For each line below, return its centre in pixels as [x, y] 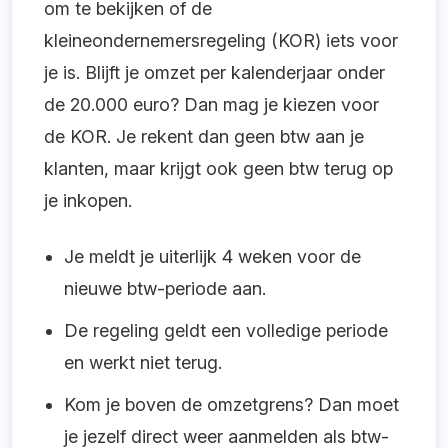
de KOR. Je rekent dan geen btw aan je [204, 136]
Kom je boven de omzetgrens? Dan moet [231, 404]
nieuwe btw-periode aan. [165, 288]
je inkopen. [88, 200]
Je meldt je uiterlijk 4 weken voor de [212, 256]
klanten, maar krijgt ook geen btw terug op [218, 168]
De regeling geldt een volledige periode [226, 330]
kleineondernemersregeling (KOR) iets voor [221, 40]
